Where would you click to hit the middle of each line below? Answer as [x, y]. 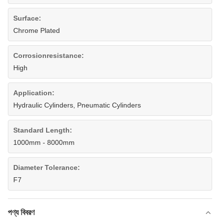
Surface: [27, 18]
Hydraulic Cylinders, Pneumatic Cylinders [77, 105]
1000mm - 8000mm [44, 142]
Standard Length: [43, 130]
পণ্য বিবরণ [21, 212]
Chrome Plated [37, 30]
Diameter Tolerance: [47, 167]
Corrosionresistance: [49, 55]
